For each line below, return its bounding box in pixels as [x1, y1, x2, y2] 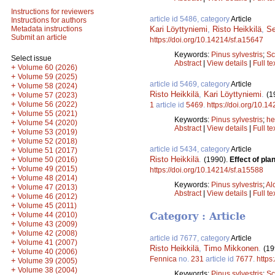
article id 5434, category [150, 144, 231, 153]
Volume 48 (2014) [18, 174, 77, 182]
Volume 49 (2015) [18, 165, 77, 173]
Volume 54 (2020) [18, 118, 77, 127]
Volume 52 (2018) [18, 137, 77, 145]
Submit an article [11, 33, 67, 42]
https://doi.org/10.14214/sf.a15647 [150, 35, 263, 44]
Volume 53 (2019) [18, 128, 77, 136]
